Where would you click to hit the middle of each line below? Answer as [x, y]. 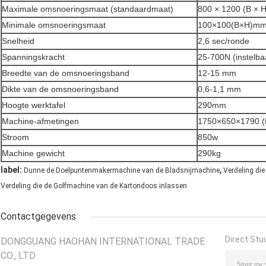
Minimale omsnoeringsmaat [54, 25]
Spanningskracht [33, 57]
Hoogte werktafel [34, 105]
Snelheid [18, 41]
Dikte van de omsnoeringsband [60, 89]
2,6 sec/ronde [224, 41]
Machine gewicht [33, 153]
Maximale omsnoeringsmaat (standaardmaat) [88, 9]
